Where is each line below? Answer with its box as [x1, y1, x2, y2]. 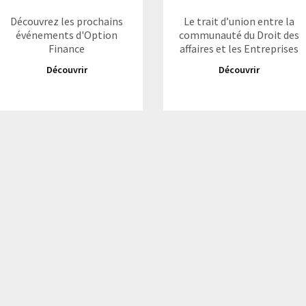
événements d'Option [16, 28, 118, 42]
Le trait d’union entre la [184, 14, 295, 28]
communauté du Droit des [179, 28, 300, 42]
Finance [48, 42, 85, 55]
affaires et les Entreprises [180, 42, 299, 55]
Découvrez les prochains [10, 14, 124, 28]
